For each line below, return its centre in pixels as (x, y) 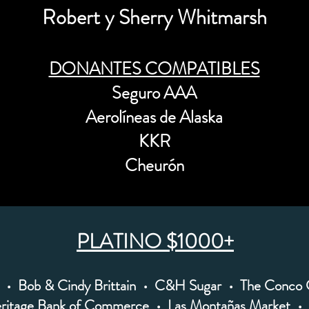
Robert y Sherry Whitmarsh (154, 17)
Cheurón (154, 166)
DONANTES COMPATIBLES (154, 69)
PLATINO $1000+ (155, 241)
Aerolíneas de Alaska (154, 117)
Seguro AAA (154, 93)
